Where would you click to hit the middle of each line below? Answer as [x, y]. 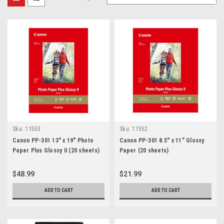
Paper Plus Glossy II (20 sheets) [56, 151]
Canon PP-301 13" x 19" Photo [53, 141]
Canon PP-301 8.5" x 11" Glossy [162, 141]
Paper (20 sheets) [144, 151]
